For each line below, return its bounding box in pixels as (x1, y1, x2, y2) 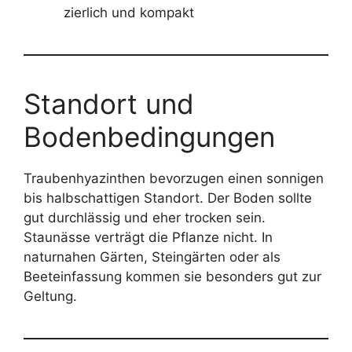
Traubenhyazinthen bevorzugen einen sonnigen (24, 170, 324, 186)
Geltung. (24, 288, 77, 304)
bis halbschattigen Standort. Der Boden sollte (24, 189, 312, 206)
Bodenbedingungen (24, 119, 275, 153)
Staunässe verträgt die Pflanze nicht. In (24, 229, 273, 245)
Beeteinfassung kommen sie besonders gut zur (24, 268, 321, 284)
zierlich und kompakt (64, 4, 194, 20)
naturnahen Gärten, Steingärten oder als (24, 248, 280, 265)
